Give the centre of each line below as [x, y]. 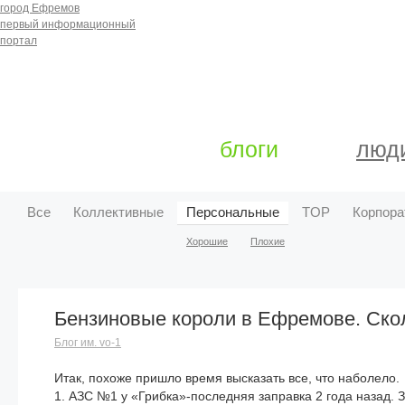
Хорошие [207, 241]
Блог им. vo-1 [88, 343]
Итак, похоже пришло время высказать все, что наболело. [227, 378]
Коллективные [118, 212]
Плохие [268, 241]
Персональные [233, 212]
